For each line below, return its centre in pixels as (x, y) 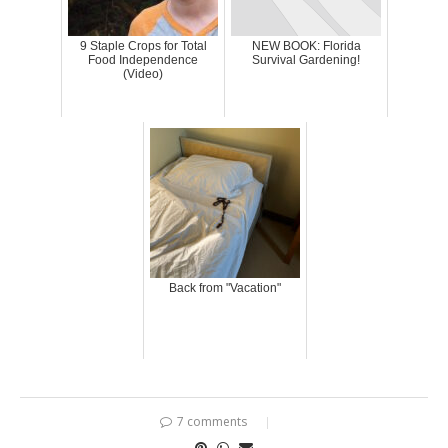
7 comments (212, 421)
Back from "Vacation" (224, 287)
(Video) (143, 73)
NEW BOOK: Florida (306, 45)
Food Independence (143, 59)
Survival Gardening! (306, 59)
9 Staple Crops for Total (143, 45)
